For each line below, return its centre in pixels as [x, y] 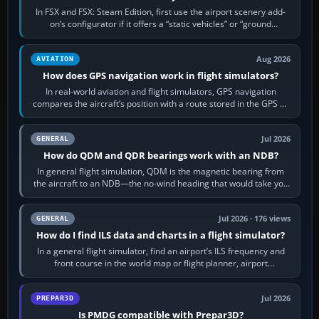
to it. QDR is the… [161, 195]
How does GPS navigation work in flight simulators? [161, 75]
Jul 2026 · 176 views [255, 218]
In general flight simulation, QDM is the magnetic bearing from [161, 171]
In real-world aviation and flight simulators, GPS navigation [161, 91]
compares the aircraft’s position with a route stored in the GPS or [161, 103]
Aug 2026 [274, 59]
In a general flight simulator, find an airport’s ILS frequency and [161, 251]
